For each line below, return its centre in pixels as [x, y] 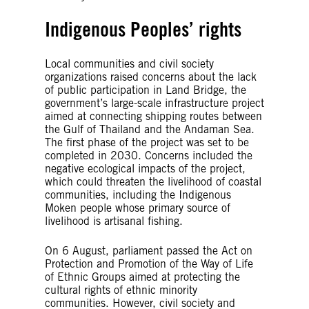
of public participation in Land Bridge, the [146, 90]
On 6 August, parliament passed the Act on [149, 250]
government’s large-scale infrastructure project [154, 103]
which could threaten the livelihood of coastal [153, 181]
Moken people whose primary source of [138, 208]
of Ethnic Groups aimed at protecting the [142, 277]
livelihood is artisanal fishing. [114, 221]
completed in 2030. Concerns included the [149, 155]
